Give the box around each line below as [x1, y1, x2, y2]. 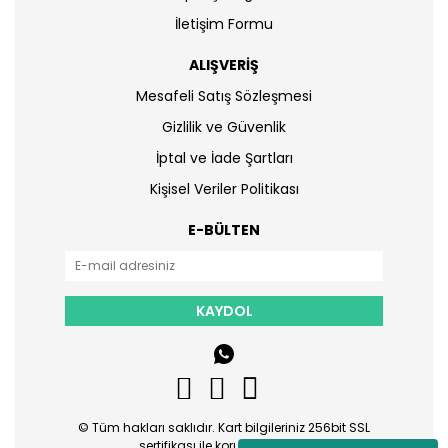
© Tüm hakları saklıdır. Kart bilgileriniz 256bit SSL [78, 419, 370, 436]
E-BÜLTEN [188, 220, 260, 240]
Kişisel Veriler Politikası [149, 179, 299, 199]
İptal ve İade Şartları [155, 148, 293, 168]
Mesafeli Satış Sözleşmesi [136, 86, 312, 106]
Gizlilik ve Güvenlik [162, 117, 286, 137]
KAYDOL [195, 300, 253, 321]
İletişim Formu [175, 14, 273, 34]
